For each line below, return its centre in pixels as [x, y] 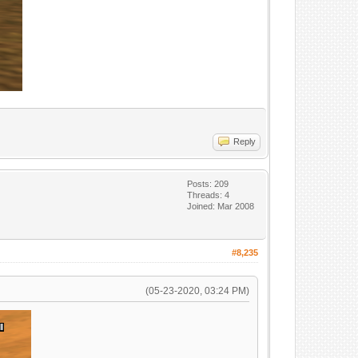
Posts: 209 [208, 184]
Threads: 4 [209, 195]
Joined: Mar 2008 [221, 206]
